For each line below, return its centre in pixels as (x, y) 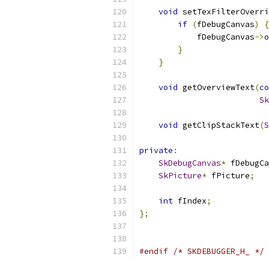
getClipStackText (219, 125)
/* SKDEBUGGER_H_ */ (219, 251)
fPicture (228, 176)
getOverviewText (216, 87)
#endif (154, 251)
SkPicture (180, 176)
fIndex (190, 201)
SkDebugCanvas (190, 163)
